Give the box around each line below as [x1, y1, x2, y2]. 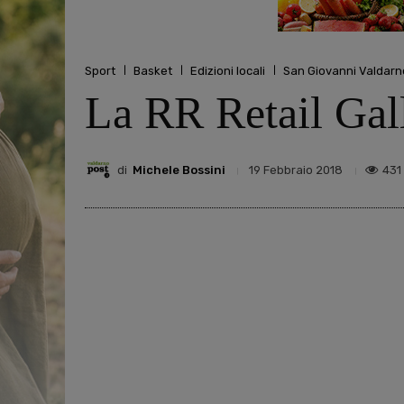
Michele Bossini [133, 162, 225, 177]
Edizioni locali [190, 63, 265, 78]
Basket [133, 63, 172, 78]
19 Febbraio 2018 [249, 163, 343, 178]
